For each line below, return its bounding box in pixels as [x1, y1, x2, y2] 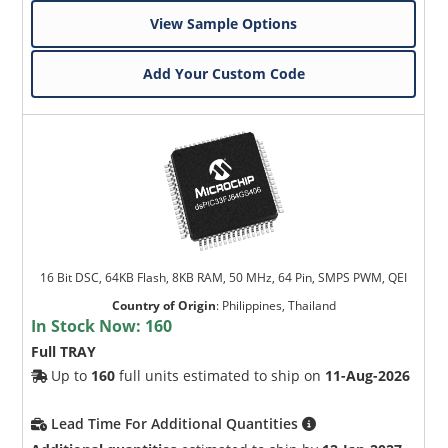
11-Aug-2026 [325, 365, 411, 385]
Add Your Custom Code [142, 63, 305, 83]
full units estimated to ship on [115, 365, 326, 385]
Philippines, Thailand [221, 296, 336, 314]
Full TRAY [31, 341, 97, 361]
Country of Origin [111, 296, 216, 314]
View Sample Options [150, 13, 298, 33]
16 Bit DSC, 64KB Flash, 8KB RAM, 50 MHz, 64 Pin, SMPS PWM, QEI [40, 268, 408, 286]
